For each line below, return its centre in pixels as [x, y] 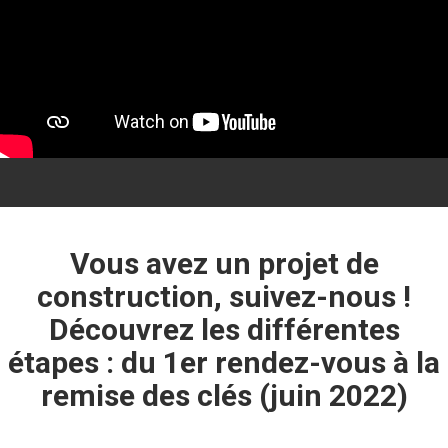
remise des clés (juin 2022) [224, 395]
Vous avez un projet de [224, 263]
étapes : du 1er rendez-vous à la [224, 362]
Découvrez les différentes [224, 329]
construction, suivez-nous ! [224, 296]
